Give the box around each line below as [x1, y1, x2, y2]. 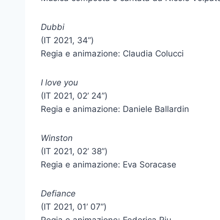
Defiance [41, 189, 76, 198]
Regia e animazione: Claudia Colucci [41, 49, 184, 58]
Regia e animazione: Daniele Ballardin [41, 104, 189, 114]
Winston [41, 133, 73, 143]
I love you [41, 78, 78, 87]
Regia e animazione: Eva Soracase [41, 160, 176, 169]
